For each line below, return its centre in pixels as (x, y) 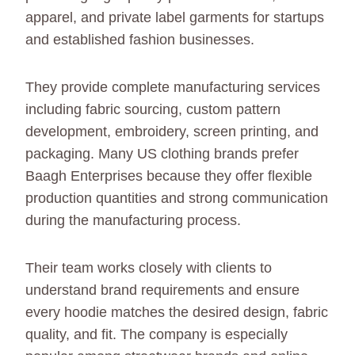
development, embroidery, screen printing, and (172, 132)
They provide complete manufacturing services (173, 88)
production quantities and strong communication (177, 198)
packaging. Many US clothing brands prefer (162, 154)
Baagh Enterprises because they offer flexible (169, 176)
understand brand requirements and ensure (162, 290)
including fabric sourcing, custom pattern (153, 110)
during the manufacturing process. (133, 221)
